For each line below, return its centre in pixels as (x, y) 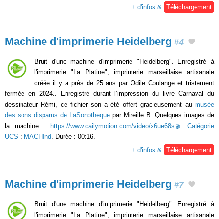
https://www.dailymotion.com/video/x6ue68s (112, 126)
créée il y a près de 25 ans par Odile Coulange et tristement (124, 83)
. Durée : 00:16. (73, 136)
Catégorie (201, 126)
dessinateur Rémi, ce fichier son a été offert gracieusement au (100, 104)
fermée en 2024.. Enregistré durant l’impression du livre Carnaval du (109, 93)
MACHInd (38, 136)
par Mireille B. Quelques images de (162, 115)
